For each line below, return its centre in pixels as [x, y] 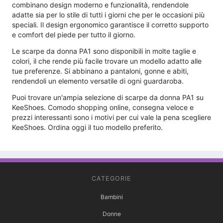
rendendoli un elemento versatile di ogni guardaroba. [98, 81]
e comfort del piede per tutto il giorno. [74, 35]
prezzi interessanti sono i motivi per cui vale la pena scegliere [111, 117]
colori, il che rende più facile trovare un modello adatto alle [107, 61]
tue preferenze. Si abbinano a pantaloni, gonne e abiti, [100, 71]
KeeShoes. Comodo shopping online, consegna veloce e [103, 108]
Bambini [111, 197]
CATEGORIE [111, 179]
